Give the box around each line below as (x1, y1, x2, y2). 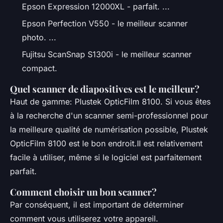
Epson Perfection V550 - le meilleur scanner (22, 18, 188, 28)
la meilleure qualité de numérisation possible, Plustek (10, 124, 208, 135)
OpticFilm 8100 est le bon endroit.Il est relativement (10, 138, 203, 149)
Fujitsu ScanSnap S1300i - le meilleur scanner (22, 49, 192, 60)
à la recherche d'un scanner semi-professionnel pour (10, 111, 208, 121)
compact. (22, 63, 57, 74)
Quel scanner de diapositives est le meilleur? (10, 83, 200, 96)
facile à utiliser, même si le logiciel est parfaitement (10, 152, 202, 163)
